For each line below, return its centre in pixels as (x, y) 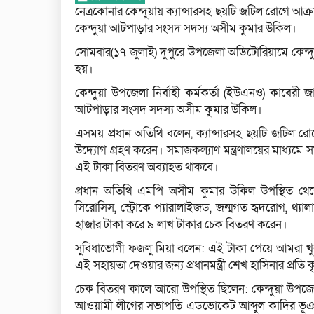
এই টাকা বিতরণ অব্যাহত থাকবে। (147, 168)
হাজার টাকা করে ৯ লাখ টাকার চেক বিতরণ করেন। (181, 225)
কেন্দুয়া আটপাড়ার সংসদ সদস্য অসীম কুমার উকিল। (186, 29)
